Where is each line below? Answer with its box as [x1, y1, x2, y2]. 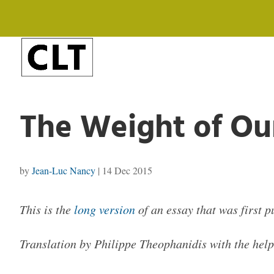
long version [74, 201, 135, 218]
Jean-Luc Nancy [32, 163, 95, 177]
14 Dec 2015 [102, 163, 152, 177]
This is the [20, 201, 74, 218]
